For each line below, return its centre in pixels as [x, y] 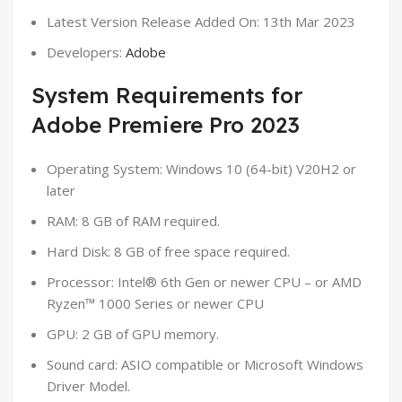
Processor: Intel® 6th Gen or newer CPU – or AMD [204, 281]
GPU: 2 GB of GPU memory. [133, 333]
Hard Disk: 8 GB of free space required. [168, 251]
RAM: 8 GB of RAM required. [133, 220]
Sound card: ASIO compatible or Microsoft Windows [205, 364]
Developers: [86, 52]
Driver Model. [88, 385]
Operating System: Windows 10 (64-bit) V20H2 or [201, 168]
